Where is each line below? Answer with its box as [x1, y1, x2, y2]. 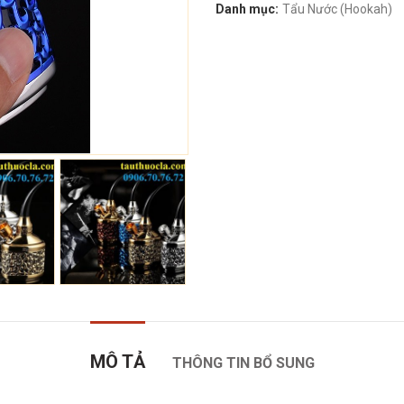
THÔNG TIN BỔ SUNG [171, 354, 315, 372]
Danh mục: [216, 2, 281, 16]
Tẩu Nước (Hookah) [282, 2, 392, 16]
